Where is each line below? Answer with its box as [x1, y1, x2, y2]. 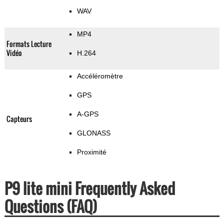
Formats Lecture [6, 38, 51, 49]
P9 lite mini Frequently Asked [4, 177, 175, 200]
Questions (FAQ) [4, 195, 97, 218]
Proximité [76, 148, 106, 156]
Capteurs [6, 113, 32, 124]
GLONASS [76, 129, 110, 137]
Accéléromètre [76, 72, 123, 80]
